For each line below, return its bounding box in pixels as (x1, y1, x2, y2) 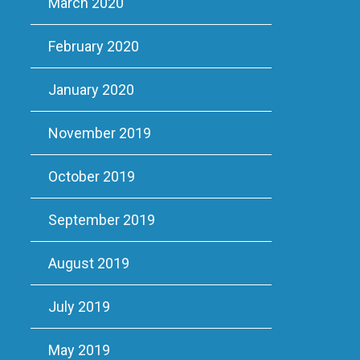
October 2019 (47, 168, 135, 185)
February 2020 (47, 38, 139, 55)
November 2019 (47, 125, 151, 141)
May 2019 (47, 342, 110, 358)
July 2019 (47, 298, 110, 315)
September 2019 (47, 211, 155, 228)
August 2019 (47, 255, 129, 272)
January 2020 (47, 81, 134, 98)
